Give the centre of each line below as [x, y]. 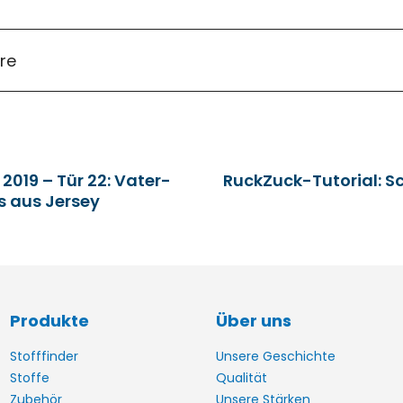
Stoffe [29, 378]
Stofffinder [44, 356]
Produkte [49, 321]
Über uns [253, 321]
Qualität [241, 378]
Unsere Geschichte [275, 356]
